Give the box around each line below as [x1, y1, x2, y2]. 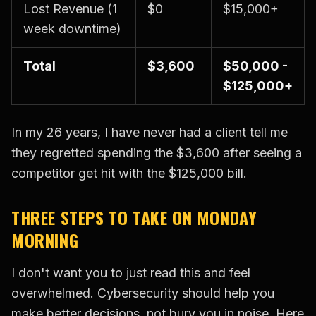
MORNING [11, 227, 79, 253]
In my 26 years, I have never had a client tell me [11, 125, 288, 140]
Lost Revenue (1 [23, 1, 117, 17]
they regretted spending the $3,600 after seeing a [11, 145, 302, 161]
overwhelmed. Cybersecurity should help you [11, 286, 274, 301]
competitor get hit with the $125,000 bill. [11, 166, 247, 181]
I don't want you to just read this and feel [11, 265, 250, 281]
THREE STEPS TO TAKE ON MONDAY [11, 205, 257, 231]
